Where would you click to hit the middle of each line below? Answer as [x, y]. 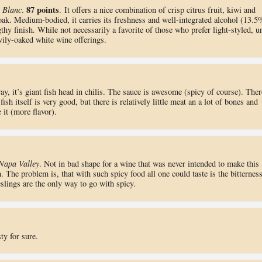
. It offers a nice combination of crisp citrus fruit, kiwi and [157, 10]
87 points [42, 10]
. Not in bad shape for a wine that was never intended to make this [149, 164]
